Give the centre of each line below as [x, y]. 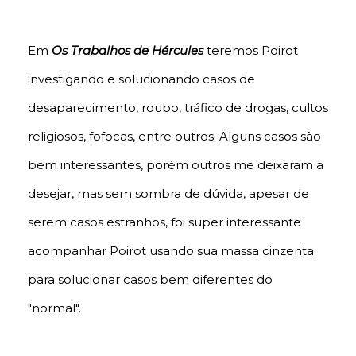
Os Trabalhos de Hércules [128, 50]
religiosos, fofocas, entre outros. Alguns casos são [174, 136]
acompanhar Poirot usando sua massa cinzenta [171, 250]
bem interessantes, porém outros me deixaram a [176, 164]
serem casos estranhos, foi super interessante [164, 222]
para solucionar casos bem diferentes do [150, 279]
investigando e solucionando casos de [141, 79]
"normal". [54, 308]
